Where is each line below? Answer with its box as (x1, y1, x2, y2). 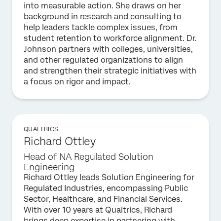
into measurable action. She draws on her (24, 1, 181, 10)
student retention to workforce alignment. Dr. (24, 34, 197, 43)
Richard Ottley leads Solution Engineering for (24, 173, 194, 182)
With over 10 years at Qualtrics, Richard (24, 205, 172, 215)
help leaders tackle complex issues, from (24, 23, 178, 32)
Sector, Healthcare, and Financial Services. (24, 194, 183, 204)
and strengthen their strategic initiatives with (24, 66, 196, 75)
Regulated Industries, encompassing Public (24, 184, 188, 193)
